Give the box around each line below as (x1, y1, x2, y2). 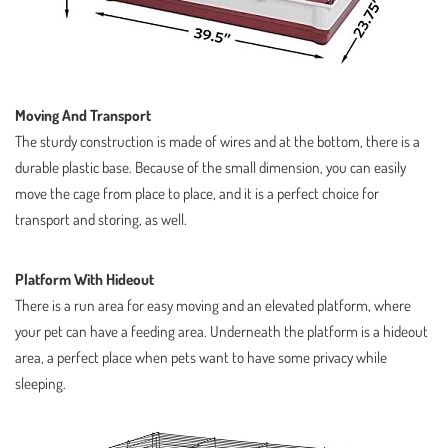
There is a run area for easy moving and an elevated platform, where (15, 294, 411, 315)
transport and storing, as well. (15, 208, 187, 229)
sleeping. (15, 372, 66, 393)
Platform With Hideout (15, 268, 154, 289)
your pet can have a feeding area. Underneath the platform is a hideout (15, 320, 428, 341)
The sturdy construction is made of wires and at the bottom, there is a (15, 130, 420, 151)
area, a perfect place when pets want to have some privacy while (15, 346, 387, 367)
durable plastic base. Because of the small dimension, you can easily (15, 156, 406, 177)
